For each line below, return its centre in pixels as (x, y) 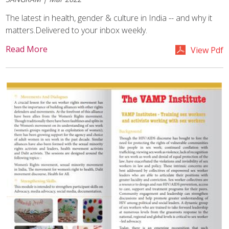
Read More (27, 49)
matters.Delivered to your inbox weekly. (77, 30)
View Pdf (207, 50)
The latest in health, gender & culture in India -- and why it (109, 18)
